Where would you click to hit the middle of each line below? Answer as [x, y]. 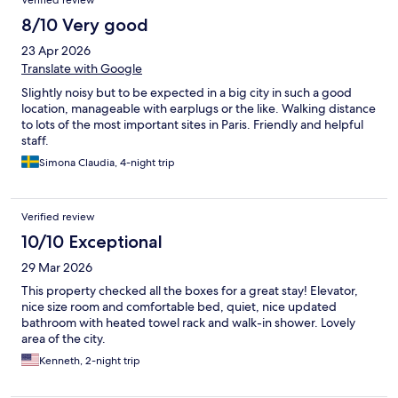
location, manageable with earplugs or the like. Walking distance [199, 109]
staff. [35, 141]
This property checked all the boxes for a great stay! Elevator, [190, 291]
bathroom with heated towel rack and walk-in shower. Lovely [188, 323]
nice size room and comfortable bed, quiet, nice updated [179, 307]
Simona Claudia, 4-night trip [107, 163]
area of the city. [64, 339]
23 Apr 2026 [56, 51]
